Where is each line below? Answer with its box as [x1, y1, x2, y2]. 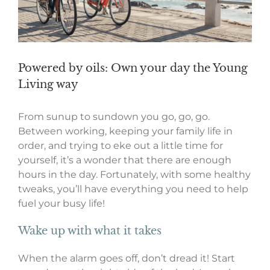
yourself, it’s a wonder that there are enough [18, 154, 231, 166]
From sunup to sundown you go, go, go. [18, 111, 210, 123]
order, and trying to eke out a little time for [18, 140, 223, 152]
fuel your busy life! [18, 198, 105, 210]
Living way [18, 78, 78, 92]
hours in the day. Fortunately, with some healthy [18, 169, 251, 181]
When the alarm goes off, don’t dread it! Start [18, 252, 235, 264]
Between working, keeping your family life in [18, 125, 233, 137]
